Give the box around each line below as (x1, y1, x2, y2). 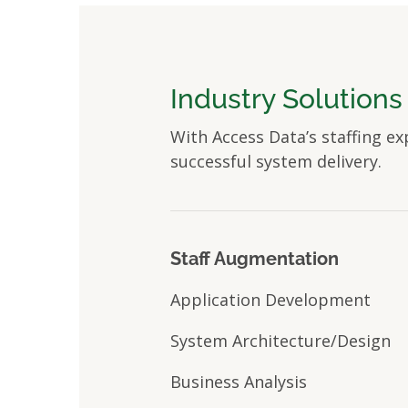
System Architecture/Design (170, 330, 391, 352)
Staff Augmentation (170, 248, 339, 270)
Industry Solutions (170, 83, 403, 115)
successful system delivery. (170, 150, 382, 172)
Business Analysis (170, 371, 307, 393)
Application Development (170, 289, 371, 311)
